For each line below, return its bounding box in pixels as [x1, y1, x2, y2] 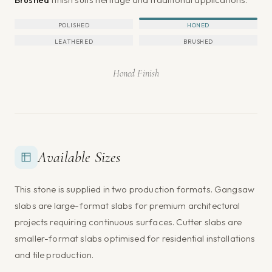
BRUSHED [183, 37, 214, 46]
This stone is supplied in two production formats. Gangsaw [15, 183, 255, 195]
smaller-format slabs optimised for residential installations [15, 232, 256, 244]
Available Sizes [38, 148, 121, 166]
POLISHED [58, 21, 90, 29]
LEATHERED [54, 37, 93, 46]
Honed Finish [112, 67, 160, 80]
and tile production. [15, 248, 94, 260]
